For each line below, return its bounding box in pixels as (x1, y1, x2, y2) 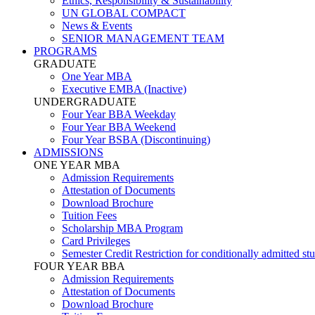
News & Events (62, 20, 132, 32)
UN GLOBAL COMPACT (62, 7, 186, 19)
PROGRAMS (34, 45, 97, 57)
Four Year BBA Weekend (62, 121, 176, 133)
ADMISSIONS (34, 146, 103, 158)
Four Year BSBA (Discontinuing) (62, 134, 210, 146)
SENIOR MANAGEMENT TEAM (62, 32, 224, 44)
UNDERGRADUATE (34, 96, 136, 108)
